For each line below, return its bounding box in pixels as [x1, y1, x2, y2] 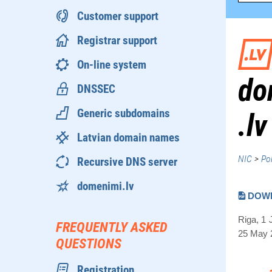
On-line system [77, 57, 146, 72]
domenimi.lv [77, 178, 134, 193]
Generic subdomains [77, 106, 170, 120]
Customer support [77, 8, 158, 23]
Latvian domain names [77, 130, 180, 144]
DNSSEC [77, 81, 115, 96]
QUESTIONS [56, 235, 121, 252]
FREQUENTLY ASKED [56, 219, 168, 236]
